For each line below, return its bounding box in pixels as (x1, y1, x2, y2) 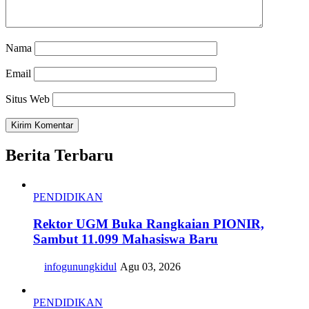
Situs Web (6, 93, 50, 106)
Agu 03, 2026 (120, 261, 181, 273)
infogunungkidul (44, 261, 117, 273)
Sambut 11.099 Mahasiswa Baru (33, 231, 218, 246)
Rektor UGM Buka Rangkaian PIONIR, (33, 216, 264, 231)
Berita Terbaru (6, 146, 113, 164)
